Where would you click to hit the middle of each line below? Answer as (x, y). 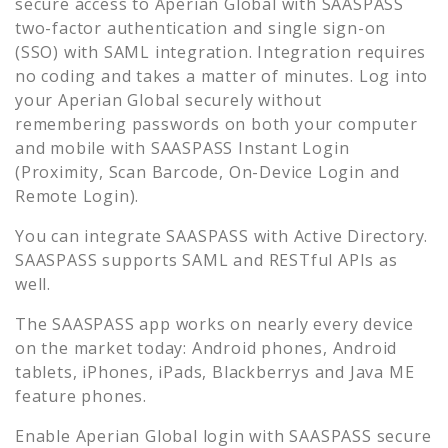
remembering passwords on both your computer (216, 123)
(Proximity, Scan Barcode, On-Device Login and (207, 171)
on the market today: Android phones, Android (206, 347)
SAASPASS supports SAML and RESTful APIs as (206, 259)
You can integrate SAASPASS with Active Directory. (222, 235)
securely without (251, 99)
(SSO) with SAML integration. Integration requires (221, 51)
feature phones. (81, 395)
